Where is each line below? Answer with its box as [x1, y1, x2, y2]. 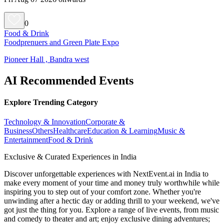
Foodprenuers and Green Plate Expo [4, 37, 119, 46]
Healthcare [53, 126, 87, 135]
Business [4, 126, 32, 135]
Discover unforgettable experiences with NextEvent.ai [4, 169, 176, 178]
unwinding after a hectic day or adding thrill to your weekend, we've [4, 196, 219, 205]
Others [32, 126, 53, 135]
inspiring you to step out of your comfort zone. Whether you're [4, 187, 201, 196]
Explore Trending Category [4, 97, 98, 106]
